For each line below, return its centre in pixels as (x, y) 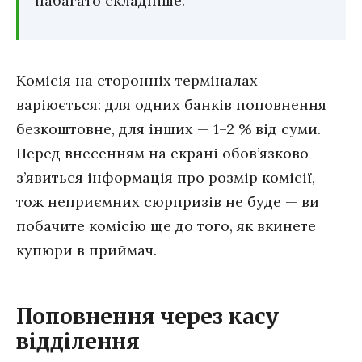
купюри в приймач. (86, 250)
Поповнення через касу (147, 317)
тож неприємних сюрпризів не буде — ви (168, 202)
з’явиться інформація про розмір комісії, (166, 178)
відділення (78, 342)
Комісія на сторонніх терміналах (137, 81)
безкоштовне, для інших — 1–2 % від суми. (168, 129)
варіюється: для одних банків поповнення (171, 105)
